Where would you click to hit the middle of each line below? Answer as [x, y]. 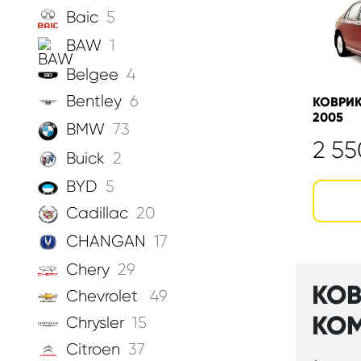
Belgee [92, 74]
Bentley [93, 101]
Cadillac [97, 214]
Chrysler [95, 323]
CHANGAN [106, 241]
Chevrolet [104, 297]
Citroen [93, 350]
